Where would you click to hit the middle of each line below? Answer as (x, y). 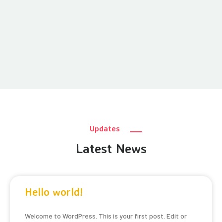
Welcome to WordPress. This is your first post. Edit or (106, 216)
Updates (105, 128)
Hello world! (54, 192)
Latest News (111, 148)
